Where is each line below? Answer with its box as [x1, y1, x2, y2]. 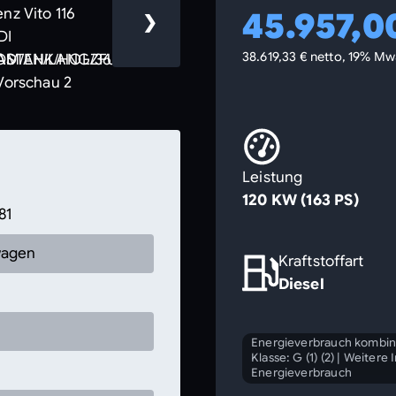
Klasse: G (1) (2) [251, 349, 335, 365]
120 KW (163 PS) [242, 190, 359, 209]
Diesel [278, 275, 324, 293]
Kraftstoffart [278, 252, 364, 270]
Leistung [242, 167, 303, 187]
